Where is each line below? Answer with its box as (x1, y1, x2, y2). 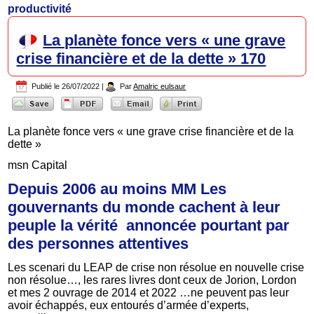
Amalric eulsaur (133, 82, 186, 91)
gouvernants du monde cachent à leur (8, 198, 281, 216)
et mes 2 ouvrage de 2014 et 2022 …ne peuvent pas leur (8, 286, 289, 299)
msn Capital (8, 158, 68, 171)
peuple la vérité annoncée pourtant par (8, 216, 290, 234)
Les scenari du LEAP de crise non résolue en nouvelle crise (8, 261, 305, 273)
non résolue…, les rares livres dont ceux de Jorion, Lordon (8, 273, 297, 286)
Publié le (32, 82, 60, 91)
